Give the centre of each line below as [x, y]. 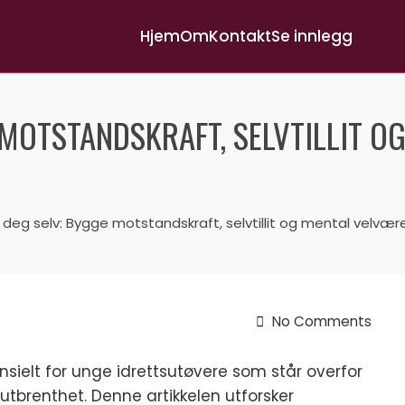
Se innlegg [312, 36]
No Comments [320, 321]
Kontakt [240, 36]
